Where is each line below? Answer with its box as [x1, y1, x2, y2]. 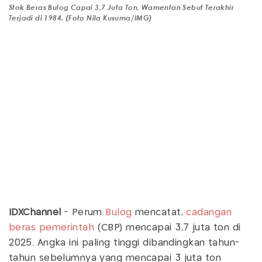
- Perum [61, 208, 106, 217]
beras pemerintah [9, 223, 95, 232]
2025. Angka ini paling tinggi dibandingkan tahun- [9, 238, 240, 247]
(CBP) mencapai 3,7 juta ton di [94, 223, 241, 232]
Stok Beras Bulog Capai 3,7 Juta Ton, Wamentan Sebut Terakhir [9, 2, 234, 12]
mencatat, [132, 208, 187, 217]
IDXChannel [9, 208, 61, 217]
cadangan [186, 208, 232, 217]
